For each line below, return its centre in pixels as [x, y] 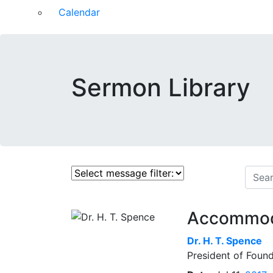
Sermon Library [161, 87]
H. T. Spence [232, 241]
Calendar [79, 12]
